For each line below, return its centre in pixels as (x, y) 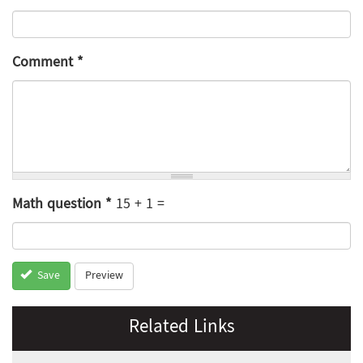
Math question (59, 205)
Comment (45, 63)
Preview (104, 276)
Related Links (181, 329)
